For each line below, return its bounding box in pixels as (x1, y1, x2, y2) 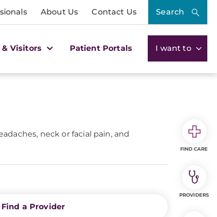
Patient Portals (69, 43, 133, 53)
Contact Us (92, 7, 137, 16)
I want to (155, 43, 193, 53)
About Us (40, 7, 78, 16)
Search (156, 7, 185, 16)
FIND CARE (180, 146, 208, 152)
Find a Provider (1, 202, 65, 211)
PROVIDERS (179, 192, 209, 198)
